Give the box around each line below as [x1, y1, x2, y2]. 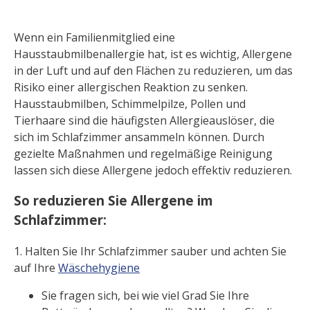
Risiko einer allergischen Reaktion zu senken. [14, 79, 248, 95]
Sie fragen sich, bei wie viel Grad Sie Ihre [42, 288, 249, 304]
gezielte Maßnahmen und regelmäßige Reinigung [14, 145, 273, 161]
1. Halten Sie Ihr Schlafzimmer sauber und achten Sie [14, 244, 286, 259]
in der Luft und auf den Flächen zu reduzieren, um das [14, 62, 293, 78]
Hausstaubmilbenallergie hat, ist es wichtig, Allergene [14, 46, 292, 62]
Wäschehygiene [58, 260, 140, 276]
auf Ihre [14, 260, 58, 276]
